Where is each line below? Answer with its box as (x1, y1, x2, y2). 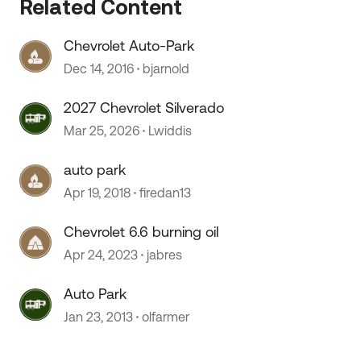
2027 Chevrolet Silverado (64, 99, 225, 116)
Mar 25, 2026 (64, 123, 140, 138)
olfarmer (142, 309, 190, 324)
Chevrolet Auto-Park (64, 37, 195, 54)
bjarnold (143, 61, 190, 76)
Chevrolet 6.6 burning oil (64, 223, 219, 240)
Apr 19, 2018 (64, 185, 131, 200)
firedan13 (139, 185, 192, 200)
